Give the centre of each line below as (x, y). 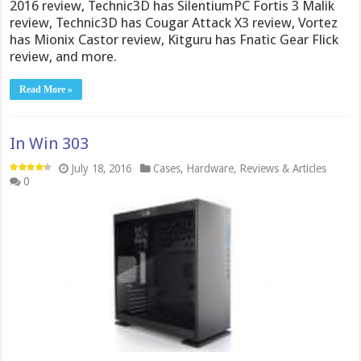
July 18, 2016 (102, 168)
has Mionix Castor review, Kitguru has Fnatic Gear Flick (174, 39)
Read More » (46, 89)
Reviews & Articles (283, 168)
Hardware (210, 168)
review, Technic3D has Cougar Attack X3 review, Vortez (174, 22)
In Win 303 (50, 143)
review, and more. (64, 56)
